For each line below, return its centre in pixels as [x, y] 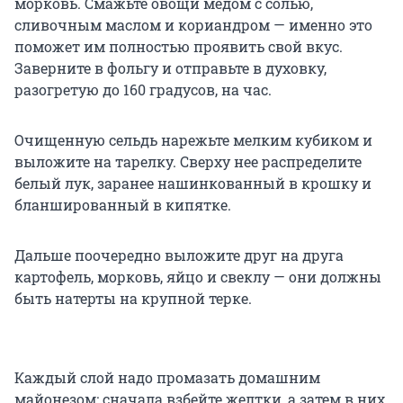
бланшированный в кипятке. [123, 205]
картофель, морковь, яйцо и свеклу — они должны [198, 277]
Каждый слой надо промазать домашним [167, 378]
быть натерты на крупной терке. [133, 299]
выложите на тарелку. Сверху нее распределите [188, 162]
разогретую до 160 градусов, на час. [143, 90]
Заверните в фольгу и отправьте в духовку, [170, 68]
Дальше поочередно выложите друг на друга [179, 255]
